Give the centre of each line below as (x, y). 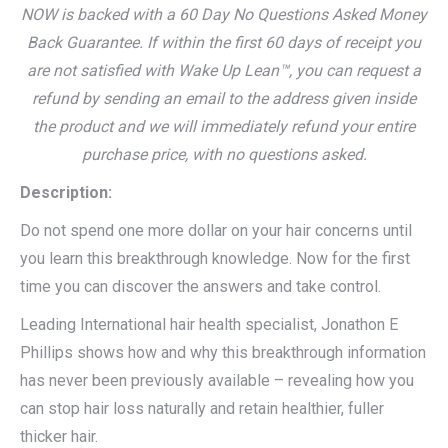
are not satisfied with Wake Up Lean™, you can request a (224, 71)
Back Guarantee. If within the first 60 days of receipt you (224, 43)
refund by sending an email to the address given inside (224, 99)
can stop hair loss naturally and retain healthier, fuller (202, 409)
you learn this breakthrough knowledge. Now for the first (215, 259)
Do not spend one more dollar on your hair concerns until (216, 231)
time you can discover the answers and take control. (200, 287)
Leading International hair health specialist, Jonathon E (209, 325)
